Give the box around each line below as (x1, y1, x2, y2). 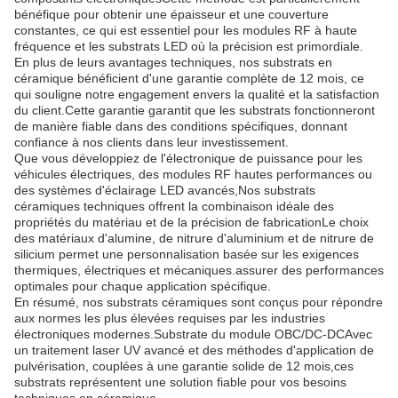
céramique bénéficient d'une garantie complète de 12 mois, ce (14, 71, 364, 85)
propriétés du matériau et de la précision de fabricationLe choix (14, 215, 369, 229)
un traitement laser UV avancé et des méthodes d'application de (14, 343, 374, 357)
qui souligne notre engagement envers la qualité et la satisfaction (14, 87, 379, 101)
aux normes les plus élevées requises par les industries (14, 311, 325, 325)
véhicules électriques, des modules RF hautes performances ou (14, 167, 372, 181)
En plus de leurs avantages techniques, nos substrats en (14, 55, 332, 69)
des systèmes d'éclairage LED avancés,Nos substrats (14, 183, 315, 197)
